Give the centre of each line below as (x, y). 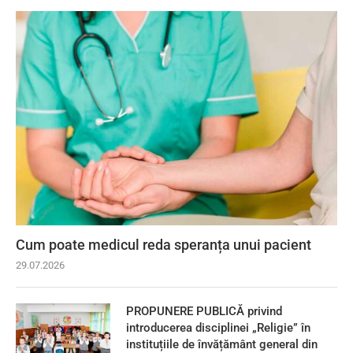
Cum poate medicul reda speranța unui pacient (163, 245)
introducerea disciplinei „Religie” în (218, 328)
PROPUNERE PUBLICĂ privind (204, 312)
